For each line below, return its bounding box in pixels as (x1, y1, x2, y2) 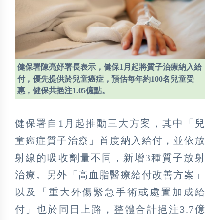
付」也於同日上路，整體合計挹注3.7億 (15, 203, 205, 215)
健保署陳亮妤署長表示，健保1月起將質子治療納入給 (17, 62, 202, 71)
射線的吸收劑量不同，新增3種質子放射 (15, 152, 205, 163)
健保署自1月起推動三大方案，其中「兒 (15, 117, 205, 129)
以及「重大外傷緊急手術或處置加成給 (15, 186, 205, 197)
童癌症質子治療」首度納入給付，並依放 (15, 135, 205, 146)
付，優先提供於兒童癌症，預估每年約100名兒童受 (17, 74, 194, 83)
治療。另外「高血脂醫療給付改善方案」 (15, 169, 205, 180)
